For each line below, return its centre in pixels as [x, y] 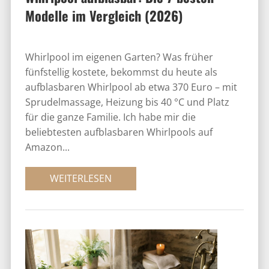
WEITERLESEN [80, 179]
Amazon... [47, 147]
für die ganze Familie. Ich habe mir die [110, 117]
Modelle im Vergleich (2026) [104, 16]
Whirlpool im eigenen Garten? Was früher [119, 57]
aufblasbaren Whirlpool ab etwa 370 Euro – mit [131, 87]
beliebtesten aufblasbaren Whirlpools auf [119, 132]
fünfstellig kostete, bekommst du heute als [121, 72]
